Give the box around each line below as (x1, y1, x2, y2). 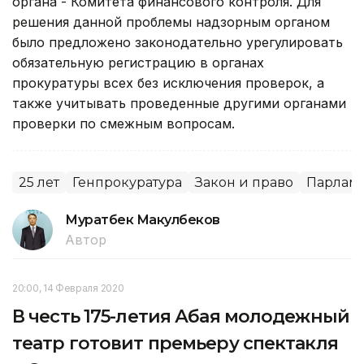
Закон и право (195, 174, 293, 190)
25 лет (19, 174, 59, 190)
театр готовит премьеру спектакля (12, 331, 338, 354)
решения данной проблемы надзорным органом (12, 13, 330, 30)
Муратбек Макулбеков (65, 211, 220, 227)
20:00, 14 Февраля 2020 (12, 281, 124, 294)
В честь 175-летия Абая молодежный (12, 305, 349, 327)
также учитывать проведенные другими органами (12, 94, 346, 111)
